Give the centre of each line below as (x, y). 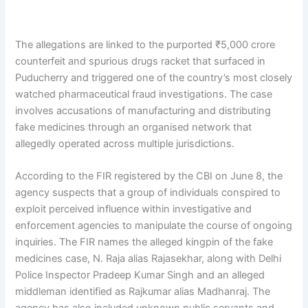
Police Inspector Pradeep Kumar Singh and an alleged (140, 275)
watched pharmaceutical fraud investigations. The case (144, 94)
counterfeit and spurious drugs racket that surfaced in (141, 61)
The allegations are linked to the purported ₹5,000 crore (145, 44)
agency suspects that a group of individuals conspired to (148, 193)
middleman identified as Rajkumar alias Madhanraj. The (143, 292)
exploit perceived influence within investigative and (134, 209)
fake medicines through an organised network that (134, 127)
